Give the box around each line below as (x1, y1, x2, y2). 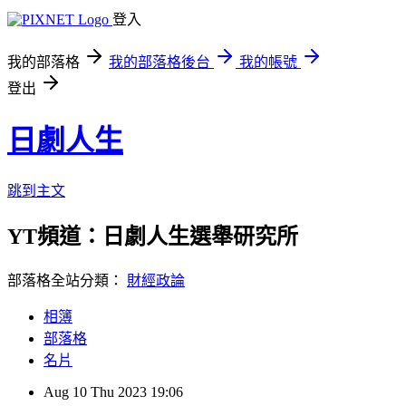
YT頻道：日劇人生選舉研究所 (7, 224, 298, 248)
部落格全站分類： (7, 272, 127, 288)
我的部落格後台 (109, 54, 210, 70)
